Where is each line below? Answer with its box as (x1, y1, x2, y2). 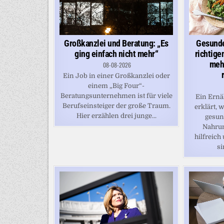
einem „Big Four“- (88, 81, 144, 89)
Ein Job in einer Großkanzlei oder (62, 71, 170, 79)
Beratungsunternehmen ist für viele (60, 91, 172, 99)
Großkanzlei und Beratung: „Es (64, 37, 168, 48)
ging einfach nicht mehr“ (74, 48, 158, 59)
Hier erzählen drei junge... (76, 111, 156, 119)
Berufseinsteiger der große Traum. (62, 101, 170, 109)
